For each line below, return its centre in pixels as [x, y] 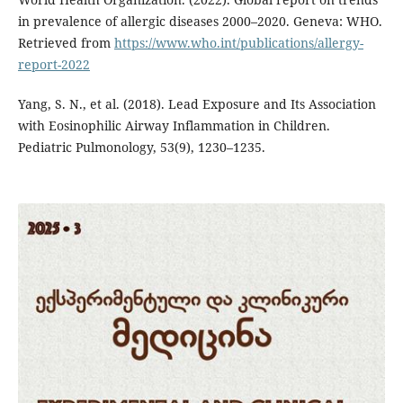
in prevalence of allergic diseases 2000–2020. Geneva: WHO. [200, 22]
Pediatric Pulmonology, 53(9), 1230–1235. [141, 148]
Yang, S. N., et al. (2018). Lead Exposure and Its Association [197, 104]
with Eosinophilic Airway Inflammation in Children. [174, 126]
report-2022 [54, 65]
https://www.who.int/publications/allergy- [238, 43]
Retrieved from [66, 43]
